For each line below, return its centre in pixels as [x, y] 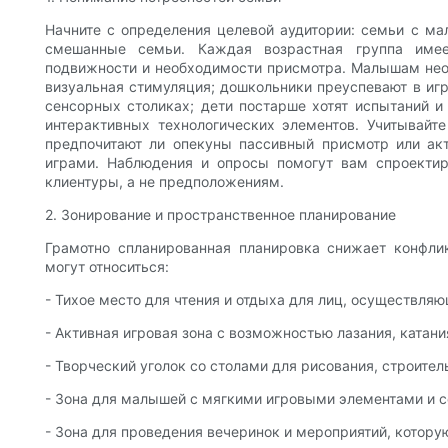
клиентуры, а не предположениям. [164, 182]
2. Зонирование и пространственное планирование [220, 215]
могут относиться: [107, 267]
